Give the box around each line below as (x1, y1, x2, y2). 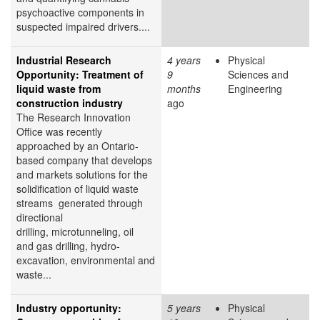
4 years (167, 52, 201, 67)
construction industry (16, 95, 123, 110)
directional (16, 209, 63, 224)
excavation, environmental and (16, 252, 155, 267)
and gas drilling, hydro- (16, 238, 120, 253)
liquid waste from (16, 81, 101, 96)
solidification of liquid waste (16, 181, 139, 196)
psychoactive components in (16, 4, 144, 19)
